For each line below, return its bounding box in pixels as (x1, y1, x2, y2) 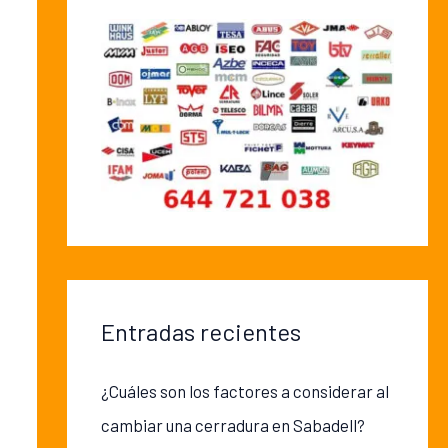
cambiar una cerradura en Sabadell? (100, 414, 365, 435)
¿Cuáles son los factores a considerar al (100, 380, 389, 401)
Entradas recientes (100, 316, 301, 346)
